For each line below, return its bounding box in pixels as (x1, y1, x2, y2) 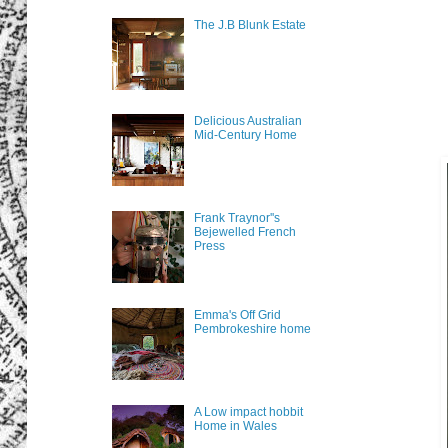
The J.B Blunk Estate (193, 17, 306, 32)
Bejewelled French (193, 225, 296, 240)
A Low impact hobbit (193, 404, 303, 419)
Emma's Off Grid (193, 308, 281, 323)
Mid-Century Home (193, 128, 297, 143)
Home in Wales (193, 418, 277, 433)
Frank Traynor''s (193, 211, 280, 226)
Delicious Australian (193, 114, 302, 129)
